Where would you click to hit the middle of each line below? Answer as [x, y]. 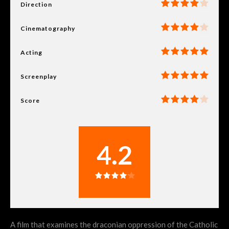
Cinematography [48, 28]
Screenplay [39, 76]
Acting [31, 52]
